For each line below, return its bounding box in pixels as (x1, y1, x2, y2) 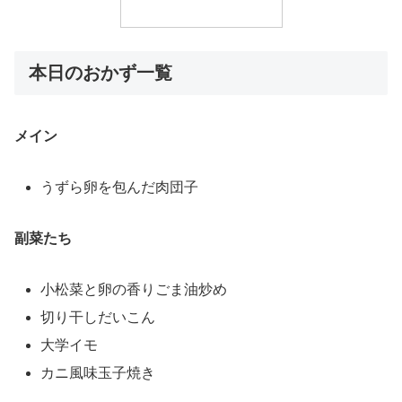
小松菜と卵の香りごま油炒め (40, 281, 228, 297)
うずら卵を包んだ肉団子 (40, 179, 199, 196)
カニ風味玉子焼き (40, 365, 156, 381)
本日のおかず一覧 (29, 62, 172, 83)
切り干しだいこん (40, 309, 156, 325)
